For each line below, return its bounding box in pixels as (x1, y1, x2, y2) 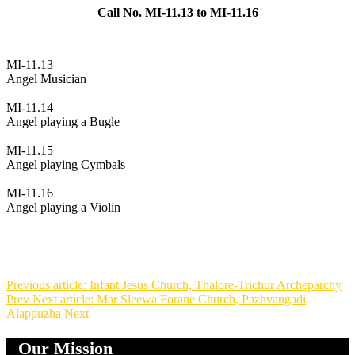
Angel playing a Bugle (6, 115, 120, 129)
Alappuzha (6, 307, 64, 321)
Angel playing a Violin (6, 200, 120, 215)
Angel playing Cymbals (6, 158, 125, 172)
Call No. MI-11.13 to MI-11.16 (97, 6, 258, 20)
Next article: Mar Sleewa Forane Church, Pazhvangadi (32, 292, 306, 307)
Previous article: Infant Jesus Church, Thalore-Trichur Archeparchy (6, 278, 342, 292)
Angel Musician (6, 72, 86, 86)
